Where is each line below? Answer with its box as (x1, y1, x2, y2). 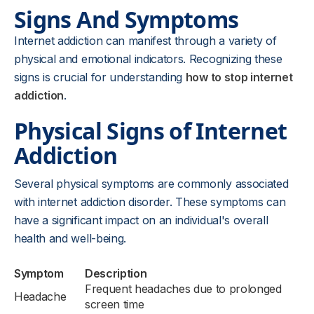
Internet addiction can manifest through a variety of (14, 34, 277, 48)
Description (85, 266, 147, 280)
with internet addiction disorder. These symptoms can (14, 195, 286, 209)
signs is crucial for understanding (14, 70, 186, 84)
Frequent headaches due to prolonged (85, 282, 282, 296)
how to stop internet (185, 70, 293, 84)
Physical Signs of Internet (14, 116, 287, 146)
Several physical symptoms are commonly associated (14, 177, 289, 191)
